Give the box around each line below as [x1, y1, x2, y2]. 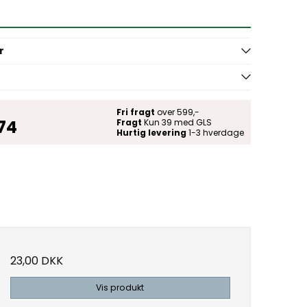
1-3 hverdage [186, 126, 244, 138]
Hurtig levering [116, 126, 186, 138]
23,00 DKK [10, 252, 63, 269]
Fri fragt [116, 106, 155, 118]
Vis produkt [96, 281, 145, 293]
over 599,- [154, 106, 199, 118]
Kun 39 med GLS [141, 116, 212, 128]
